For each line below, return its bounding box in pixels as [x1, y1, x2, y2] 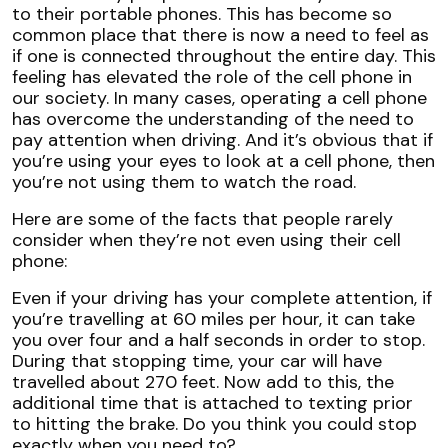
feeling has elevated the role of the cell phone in [12, 64, 412, 89]
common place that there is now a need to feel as [12, 22, 429, 47]
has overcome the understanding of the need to [12, 106, 414, 131]
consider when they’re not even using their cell [12, 227, 401, 252]
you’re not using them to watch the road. [12, 169, 356, 194]
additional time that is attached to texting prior [12, 390, 413, 415]
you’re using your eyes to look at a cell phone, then [12, 148, 435, 173]
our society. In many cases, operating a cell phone [12, 85, 427, 110]
